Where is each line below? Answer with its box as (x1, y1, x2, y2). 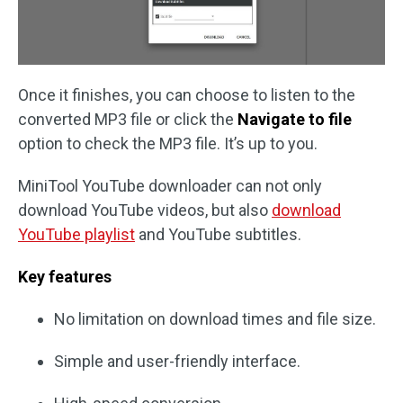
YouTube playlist (18, 224, 135, 244)
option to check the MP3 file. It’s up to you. (18, 133, 318, 153)
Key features (18, 266, 112, 286)
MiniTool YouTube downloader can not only (18, 175, 322, 195)
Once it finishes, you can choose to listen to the (18, 85, 355, 104)
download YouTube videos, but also (18, 200, 272, 219)
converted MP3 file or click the (18, 109, 237, 129)
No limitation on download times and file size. (54, 309, 376, 328)
